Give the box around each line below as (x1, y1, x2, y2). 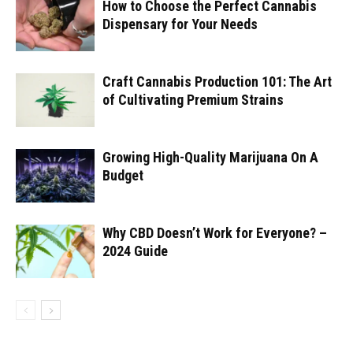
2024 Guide (102, 242, 168, 259)
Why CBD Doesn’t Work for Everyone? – (102, 224, 327, 241)
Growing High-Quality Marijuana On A (102, 148, 318, 165)
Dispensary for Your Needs (102, 15, 258, 32)
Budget (102, 166, 143, 184)
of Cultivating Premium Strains (102, 91, 284, 108)
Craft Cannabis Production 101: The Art (102, 72, 332, 90)
